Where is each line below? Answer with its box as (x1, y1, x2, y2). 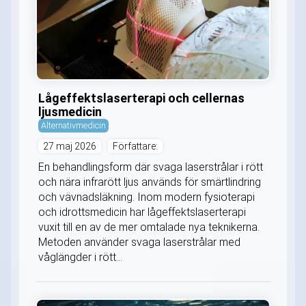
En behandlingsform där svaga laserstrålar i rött (38, 161, 263, 174)
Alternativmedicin (41, 120, 106, 131)
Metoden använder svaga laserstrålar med (38, 236, 240, 249)
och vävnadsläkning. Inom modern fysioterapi (38, 191, 255, 204)
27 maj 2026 (43, 141, 96, 152)
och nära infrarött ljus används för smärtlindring (38, 176, 261, 189)
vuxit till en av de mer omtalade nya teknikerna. (38, 221, 260, 234)
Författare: (113, 141, 158, 152)
